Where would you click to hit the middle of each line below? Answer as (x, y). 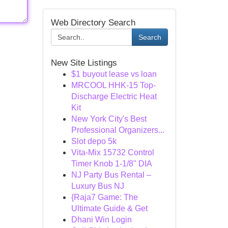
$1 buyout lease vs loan (114, 74)
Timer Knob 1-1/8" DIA (111, 164)
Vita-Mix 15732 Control (112, 152)
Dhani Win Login (101, 220)
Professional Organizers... (118, 130)
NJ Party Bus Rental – (111, 175)
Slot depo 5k (94, 141)
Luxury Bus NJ (97, 186)
